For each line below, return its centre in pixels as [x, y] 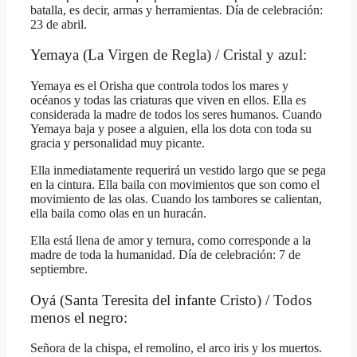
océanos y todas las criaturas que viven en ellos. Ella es [168, 100]
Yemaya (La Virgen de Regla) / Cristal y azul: [169, 55]
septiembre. [59, 269]
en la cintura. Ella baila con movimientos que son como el [175, 184]
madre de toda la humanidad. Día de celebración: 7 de [165, 254]
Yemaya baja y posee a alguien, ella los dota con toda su [171, 128]
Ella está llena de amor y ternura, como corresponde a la [171, 240]
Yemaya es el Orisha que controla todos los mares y [159, 85]
